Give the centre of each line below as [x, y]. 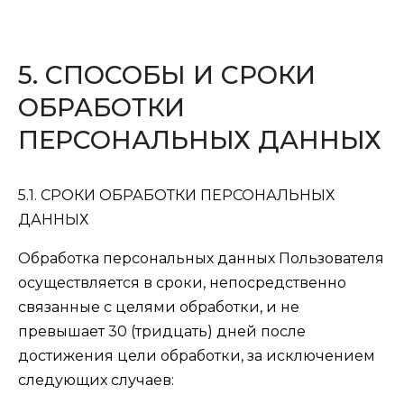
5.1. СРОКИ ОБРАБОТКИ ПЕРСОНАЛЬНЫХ [176, 195]
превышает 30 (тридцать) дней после [162, 331]
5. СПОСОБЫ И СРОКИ [167, 75]
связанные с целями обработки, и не [159, 307]
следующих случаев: [96, 380]
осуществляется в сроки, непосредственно [182, 283]
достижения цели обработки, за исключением [197, 356]
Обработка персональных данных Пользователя [201, 258]
